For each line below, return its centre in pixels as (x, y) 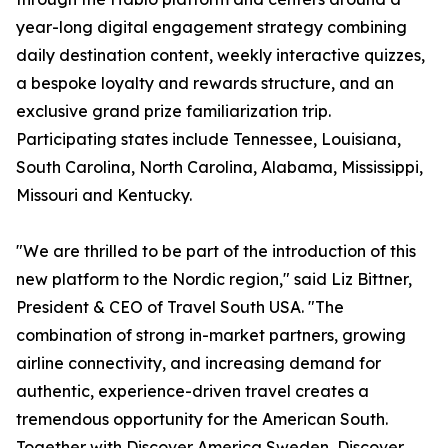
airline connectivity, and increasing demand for (198, 363)
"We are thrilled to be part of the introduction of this (216, 251)
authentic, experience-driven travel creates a (192, 391)
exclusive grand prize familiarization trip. (173, 111)
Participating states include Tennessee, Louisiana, (208, 139)
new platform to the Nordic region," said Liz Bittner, (214, 279)
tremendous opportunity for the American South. (202, 419)
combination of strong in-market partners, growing (211, 335)
